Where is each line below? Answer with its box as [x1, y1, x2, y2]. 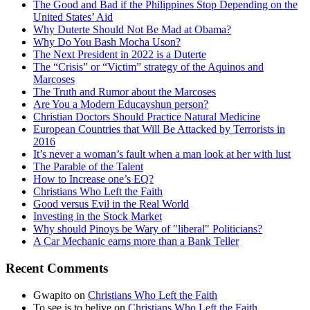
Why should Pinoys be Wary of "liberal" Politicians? [33, 223, 262, 235]
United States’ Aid [33, 11, 113, 24]
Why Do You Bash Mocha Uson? [33, 36, 181, 48]
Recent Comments [6, 261, 108, 276]
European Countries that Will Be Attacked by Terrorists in [33, 123, 285, 136]
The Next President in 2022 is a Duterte [33, 48, 206, 61]
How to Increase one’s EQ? [33, 173, 154, 185]
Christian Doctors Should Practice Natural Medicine [33, 111, 260, 123]
